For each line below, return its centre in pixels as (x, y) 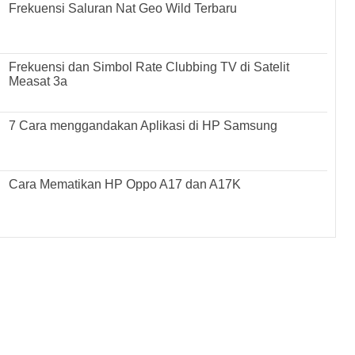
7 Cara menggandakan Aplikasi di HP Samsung (143, 125)
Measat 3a (38, 81)
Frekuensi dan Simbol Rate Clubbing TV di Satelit (149, 67)
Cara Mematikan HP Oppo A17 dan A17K (125, 184)
